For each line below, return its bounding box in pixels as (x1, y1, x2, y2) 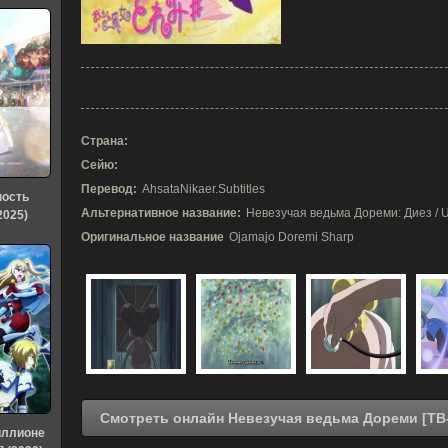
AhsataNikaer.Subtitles (142, 182, 265, 196)
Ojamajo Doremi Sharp (229, 230, 354, 244)
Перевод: (81, 182, 137, 196)
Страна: (81, 134, 128, 148)
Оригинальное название (81, 230, 224, 244)
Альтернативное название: (81, 206, 241, 220)
